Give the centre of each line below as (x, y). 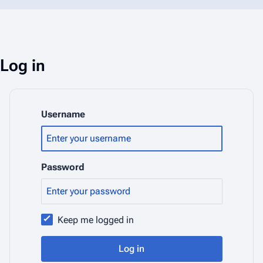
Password (63, 167)
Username (63, 114)
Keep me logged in (95, 220)
